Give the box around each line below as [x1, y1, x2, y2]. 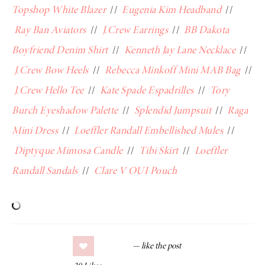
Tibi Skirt [138, 146, 179, 157]
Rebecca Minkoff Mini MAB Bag [104, 65, 241, 76]
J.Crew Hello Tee [14, 85, 84, 96]
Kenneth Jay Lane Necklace [124, 45, 235, 56]
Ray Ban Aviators [14, 25, 86, 36]
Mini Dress [12, 125, 58, 137]
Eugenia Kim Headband [122, 5, 221, 16]
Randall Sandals [12, 166, 78, 177]
